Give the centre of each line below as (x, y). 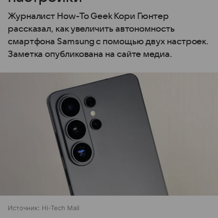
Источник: (24, 208)
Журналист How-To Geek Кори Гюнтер (89, 17)
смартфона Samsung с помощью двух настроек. (109, 42)
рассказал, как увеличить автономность (91, 29)
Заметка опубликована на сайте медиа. (90, 54)
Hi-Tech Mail (61, 208)
